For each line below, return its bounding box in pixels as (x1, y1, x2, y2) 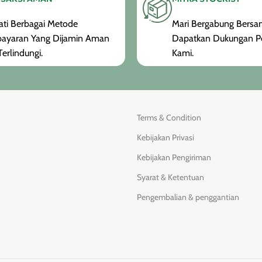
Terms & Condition (136, 112, 201, 123)
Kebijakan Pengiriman (136, 152, 211, 163)
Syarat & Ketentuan (136, 172, 204, 182)
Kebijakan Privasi (136, 132, 194, 143)
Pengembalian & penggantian (136, 192, 239, 202)
